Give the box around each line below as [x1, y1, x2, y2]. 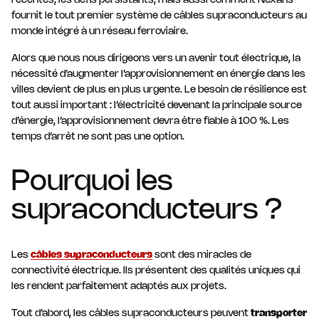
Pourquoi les [11, 169, 173, 196]
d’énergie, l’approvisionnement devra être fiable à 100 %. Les [11, 117, 289, 126]
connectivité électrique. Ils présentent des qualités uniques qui [11, 266, 300, 276]
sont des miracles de [152, 251, 251, 260]
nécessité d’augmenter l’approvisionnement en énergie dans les [11, 70, 305, 79]
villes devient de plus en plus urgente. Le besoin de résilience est [11, 85, 307, 95]
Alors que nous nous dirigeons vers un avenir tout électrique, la [11, 54, 300, 63]
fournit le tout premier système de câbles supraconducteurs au [11, 11, 307, 21]
